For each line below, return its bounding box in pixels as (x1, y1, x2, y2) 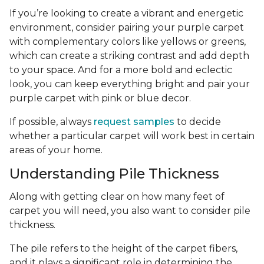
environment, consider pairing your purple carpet (9, 22, 244, 34)
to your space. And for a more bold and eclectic (9, 64, 232, 76)
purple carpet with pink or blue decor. (9, 93, 193, 104)
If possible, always (9, 116, 94, 128)
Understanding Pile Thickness (9, 165, 219, 183)
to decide (174, 116, 221, 128)
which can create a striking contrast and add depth (9, 50, 249, 62)
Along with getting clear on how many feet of (9, 191, 225, 203)
